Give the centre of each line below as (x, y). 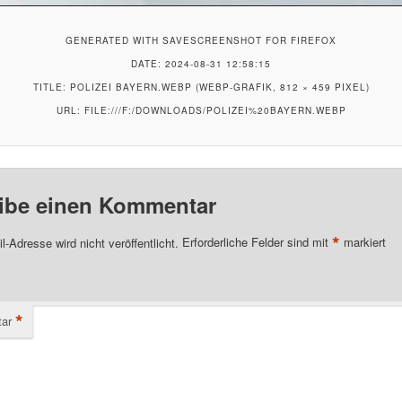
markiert (363, 242)
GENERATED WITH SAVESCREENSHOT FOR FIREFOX (201, 40)
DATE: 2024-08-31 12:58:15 (201, 63)
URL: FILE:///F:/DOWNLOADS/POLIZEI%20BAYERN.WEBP (201, 110)
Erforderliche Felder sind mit (257, 242)
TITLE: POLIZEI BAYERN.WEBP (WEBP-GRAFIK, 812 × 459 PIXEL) (201, 87)
